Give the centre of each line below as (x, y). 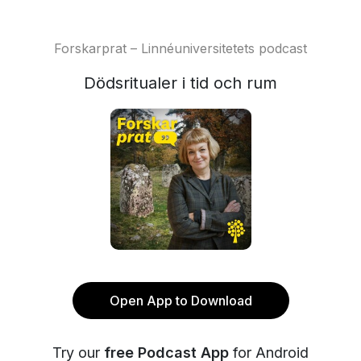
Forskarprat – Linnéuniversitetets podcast (180, 48)
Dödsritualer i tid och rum (180, 83)
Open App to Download (180, 301)
